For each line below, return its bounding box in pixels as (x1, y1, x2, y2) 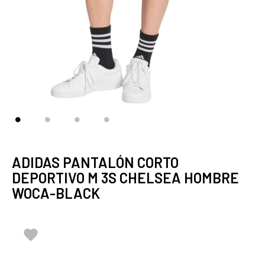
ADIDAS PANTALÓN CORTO (12, 154, 179, 171)
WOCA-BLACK (12, 185, 100, 202)
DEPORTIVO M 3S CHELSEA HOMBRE (12, 169, 239, 186)
